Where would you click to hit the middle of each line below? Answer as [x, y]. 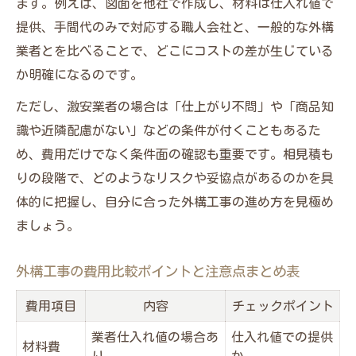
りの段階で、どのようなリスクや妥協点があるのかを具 [175, 178]
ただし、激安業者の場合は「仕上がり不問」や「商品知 [175, 106]
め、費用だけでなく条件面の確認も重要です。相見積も [175, 154]
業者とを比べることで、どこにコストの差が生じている [175, 50]
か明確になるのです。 [79, 74]
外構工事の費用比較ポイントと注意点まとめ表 [158, 271]
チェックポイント [282, 306]
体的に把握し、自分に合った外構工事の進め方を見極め [175, 201]
